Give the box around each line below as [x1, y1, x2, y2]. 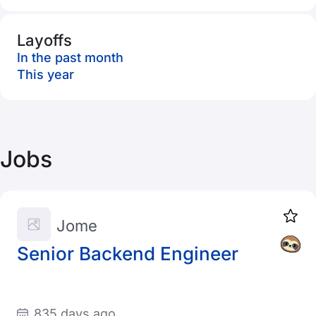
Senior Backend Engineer [17, 243, 238, 265]
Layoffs [17, 31, 72, 49]
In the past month [17, 50, 123, 65]
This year [17, 67, 74, 82]
